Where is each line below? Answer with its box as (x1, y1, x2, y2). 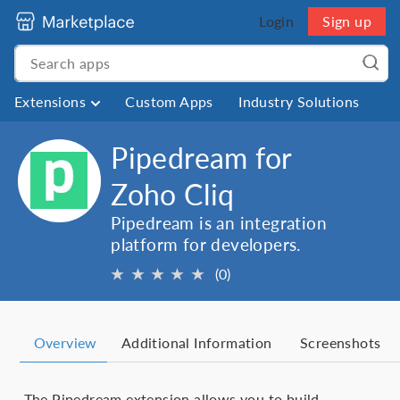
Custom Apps (125, 93, 213, 110)
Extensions (14, 93, 86, 110)
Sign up (322, 12, 371, 29)
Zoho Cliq (111, 177, 235, 212)
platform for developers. (111, 235, 301, 254)
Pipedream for (111, 140, 292, 175)
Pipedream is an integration (111, 213, 327, 233)
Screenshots (300, 334, 381, 352)
